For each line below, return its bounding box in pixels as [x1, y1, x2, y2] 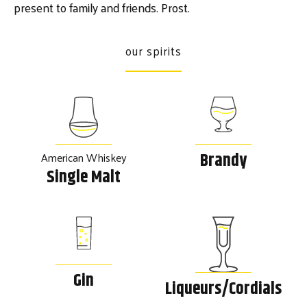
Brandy [199, 148, 247, 175]
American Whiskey [40, 147, 127, 168]
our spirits [125, 40, 182, 62]
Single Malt [47, 164, 121, 191]
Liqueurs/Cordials [164, 275, 282, 302]
